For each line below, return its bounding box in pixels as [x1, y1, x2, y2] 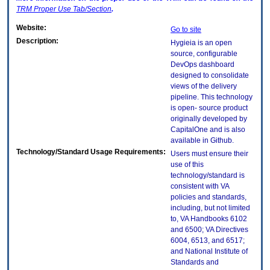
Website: [16, 24, 46, 33]
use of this [171, 160, 204, 169]
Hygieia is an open [171, 39, 232, 48]
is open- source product [171, 104, 248, 113]
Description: [16, 37, 58, 46]
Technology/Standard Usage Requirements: [16, 148, 166, 157]
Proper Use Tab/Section [32, 5, 111, 14]
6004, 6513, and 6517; [171, 236, 245, 245]
